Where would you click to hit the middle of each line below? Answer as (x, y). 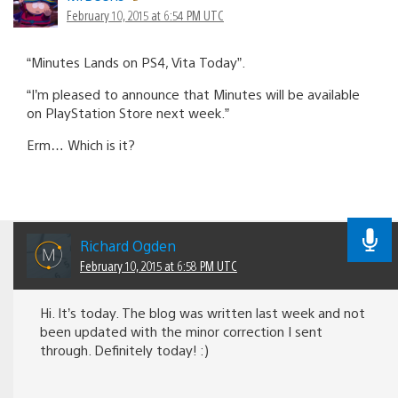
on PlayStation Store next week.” (128, 112)
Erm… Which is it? (81, 144)
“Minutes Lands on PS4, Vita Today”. (136, 61)
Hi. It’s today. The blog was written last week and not (203, 312)
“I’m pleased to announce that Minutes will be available (193, 93)
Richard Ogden (128, 245)
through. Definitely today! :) (124, 349)
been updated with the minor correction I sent (181, 330)
